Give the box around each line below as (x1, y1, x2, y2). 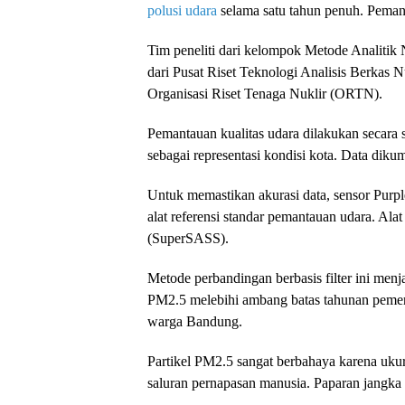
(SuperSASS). (147, 230, 229, 246)
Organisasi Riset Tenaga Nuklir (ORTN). (147, 85, 382, 101)
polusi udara (147, 2, 217, 18)
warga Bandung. (147, 313, 242, 329)
